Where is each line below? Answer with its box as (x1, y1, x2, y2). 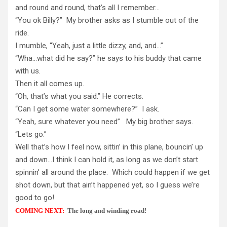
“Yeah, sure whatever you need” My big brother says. (15, 117, 195, 126)
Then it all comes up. (15, 79, 86, 88)
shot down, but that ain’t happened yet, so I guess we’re (15, 180, 200, 190)
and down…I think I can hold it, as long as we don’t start (15, 155, 198, 164)
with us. (15, 66, 43, 75)
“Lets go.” (15, 129, 47, 139)
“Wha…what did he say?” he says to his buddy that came (15, 53, 202, 63)
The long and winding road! (64, 206, 146, 214)
